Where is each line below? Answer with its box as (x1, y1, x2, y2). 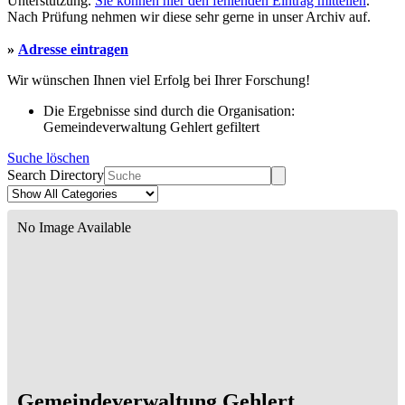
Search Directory (7, 167, 104, 184)
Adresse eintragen (18, 42, 128, 58)
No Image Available (17, 220, 131, 236)
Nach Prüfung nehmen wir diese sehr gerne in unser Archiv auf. (7, 9, 371, 25)
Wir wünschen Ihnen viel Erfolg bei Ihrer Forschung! (7, 72, 310, 89)
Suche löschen (7, 150, 89, 166)
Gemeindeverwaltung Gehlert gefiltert (43, 119, 259, 136)
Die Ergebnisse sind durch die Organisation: (43, 103, 295, 119)
